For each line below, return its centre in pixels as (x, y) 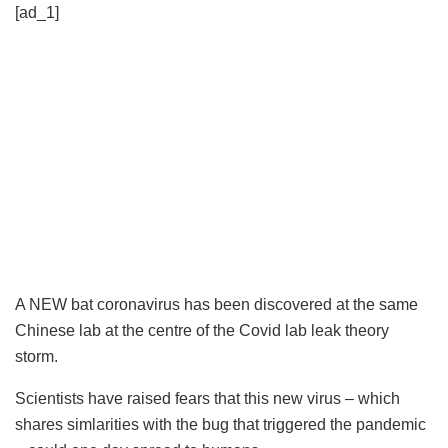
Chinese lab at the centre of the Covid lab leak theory (202, 330)
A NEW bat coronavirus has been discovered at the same (216, 304)
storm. (36, 356)
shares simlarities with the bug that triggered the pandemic (220, 424)
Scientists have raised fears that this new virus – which (207, 398)
